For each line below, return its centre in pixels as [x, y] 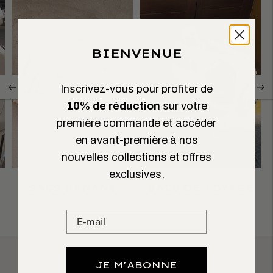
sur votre [183, 106]
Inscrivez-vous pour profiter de [136, 89]
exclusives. [136, 174]
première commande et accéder [136, 123]
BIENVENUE [136, 53]
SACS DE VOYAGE [200, 188]
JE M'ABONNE [136, 264]
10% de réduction [113, 106]
